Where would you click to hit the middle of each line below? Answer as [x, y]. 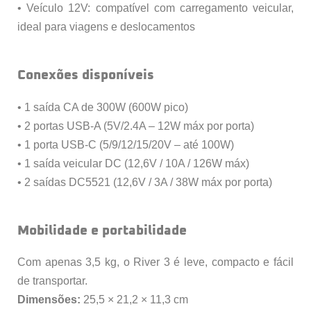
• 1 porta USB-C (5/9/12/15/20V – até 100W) [126, 144]
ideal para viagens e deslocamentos [106, 26]
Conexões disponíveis [86, 75]
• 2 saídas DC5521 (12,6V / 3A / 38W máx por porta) [145, 182]
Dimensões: [49, 300]
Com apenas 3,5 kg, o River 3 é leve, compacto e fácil [155, 262]
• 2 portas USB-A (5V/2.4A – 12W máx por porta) [136, 126]
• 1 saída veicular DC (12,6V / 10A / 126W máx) [133, 163]
